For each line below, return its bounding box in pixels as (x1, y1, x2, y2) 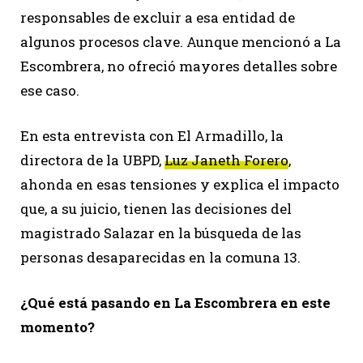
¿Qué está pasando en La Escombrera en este (20, 293, 331, 312)
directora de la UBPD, (20, 150, 164, 169)
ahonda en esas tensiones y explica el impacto (20, 174, 340, 194)
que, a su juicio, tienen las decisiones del (20, 199, 292, 218)
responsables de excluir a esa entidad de (20, 7, 295, 27)
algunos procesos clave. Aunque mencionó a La (20, 32, 341, 51)
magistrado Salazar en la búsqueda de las (20, 223, 301, 242)
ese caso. (20, 80, 79, 100)
